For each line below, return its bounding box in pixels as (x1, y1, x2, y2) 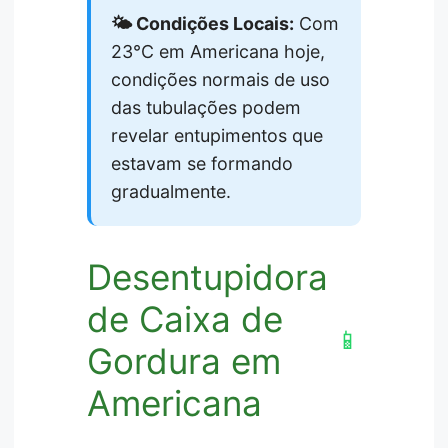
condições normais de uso (111, 69, 331, 91)
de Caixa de (87, 298, 284, 341)
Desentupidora (87, 256, 329, 299)
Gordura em (87, 340, 282, 383)
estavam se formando (111, 153, 294, 175)
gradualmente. (111, 181, 232, 203)
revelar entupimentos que (111, 125, 324, 147)
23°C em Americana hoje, (111, 41, 326, 63)
